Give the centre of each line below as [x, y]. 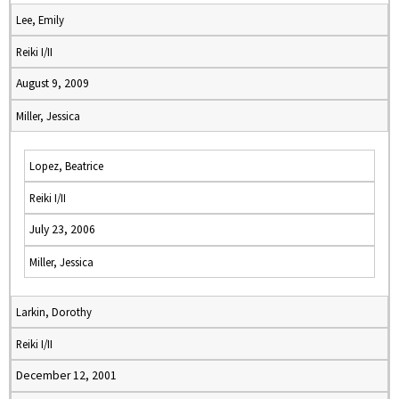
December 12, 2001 [66, 375]
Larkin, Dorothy [54, 312]
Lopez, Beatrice [66, 166]
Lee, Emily [40, 20]
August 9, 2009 [53, 83]
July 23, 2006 [62, 229]
